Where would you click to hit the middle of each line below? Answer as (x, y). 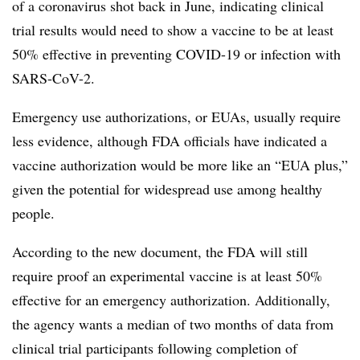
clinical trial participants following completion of (155, 348)
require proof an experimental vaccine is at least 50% (167, 275)
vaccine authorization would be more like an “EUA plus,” (180, 164)
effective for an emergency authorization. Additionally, (171, 299)
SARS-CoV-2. (56, 78)
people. (36, 213)
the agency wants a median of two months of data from (173, 323)
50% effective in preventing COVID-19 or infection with (176, 53)
